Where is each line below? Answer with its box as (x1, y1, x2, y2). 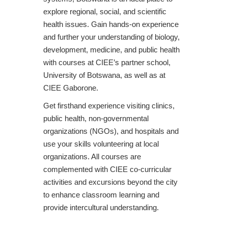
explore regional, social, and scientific (43, 7, 166, 16)
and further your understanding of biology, (43, 33, 180, 41)
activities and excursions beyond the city (43, 178, 178, 186)
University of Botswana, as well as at (43, 71, 165, 79)
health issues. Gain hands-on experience (43, 20, 179, 28)
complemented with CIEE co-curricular (43, 165, 172, 174)
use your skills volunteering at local (43, 139, 159, 148)
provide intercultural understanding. (43, 203, 159, 212)
